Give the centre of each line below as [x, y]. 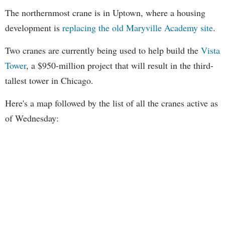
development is [34, 27]
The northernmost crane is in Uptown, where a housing [105, 12]
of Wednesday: [32, 118]
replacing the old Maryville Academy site [138, 27]
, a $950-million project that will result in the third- [120, 65]
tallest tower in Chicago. [49, 80]
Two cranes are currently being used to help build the [103, 50]
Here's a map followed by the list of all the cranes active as [111, 103]
